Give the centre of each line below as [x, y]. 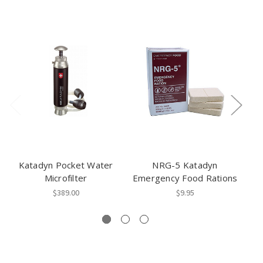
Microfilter [66, 178]
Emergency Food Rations [185, 178]
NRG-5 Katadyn [185, 165]
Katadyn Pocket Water [66, 165]
